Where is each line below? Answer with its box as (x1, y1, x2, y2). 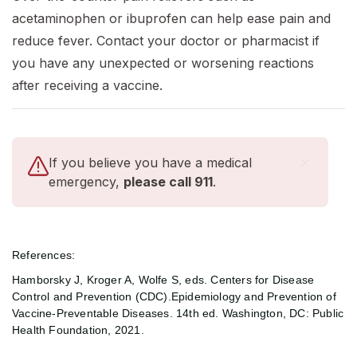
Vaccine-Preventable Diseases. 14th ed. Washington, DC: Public (12, 307, 344, 320)
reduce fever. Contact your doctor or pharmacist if (12, 33, 320, 49)
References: (12, 249, 76, 262)
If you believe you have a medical (49, 155, 253, 171)
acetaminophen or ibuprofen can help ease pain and (12, 10, 331, 27)
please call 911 (124, 174, 214, 190)
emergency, (49, 174, 124, 190)
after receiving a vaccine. (12, 77, 163, 94)
